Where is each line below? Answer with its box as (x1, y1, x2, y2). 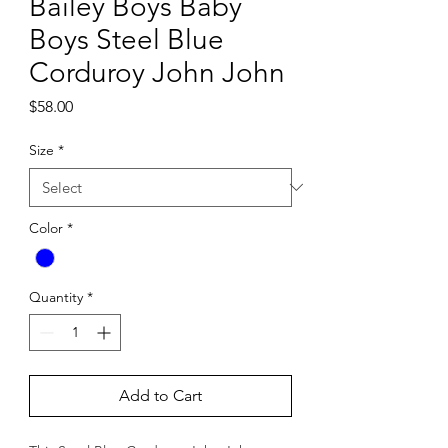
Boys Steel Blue (29, 22, 224, 56)
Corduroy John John (29, 55, 285, 89)
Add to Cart (119, 386, 202, 406)
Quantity (29, 288, 83, 307)
